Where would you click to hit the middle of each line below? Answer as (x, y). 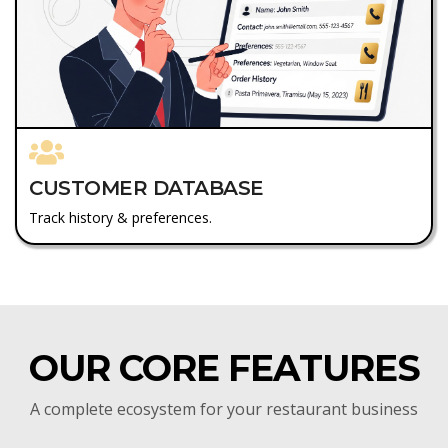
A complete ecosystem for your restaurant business (224, 408)
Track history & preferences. (120, 217)
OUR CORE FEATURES (224, 367)
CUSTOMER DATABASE (146, 187)
